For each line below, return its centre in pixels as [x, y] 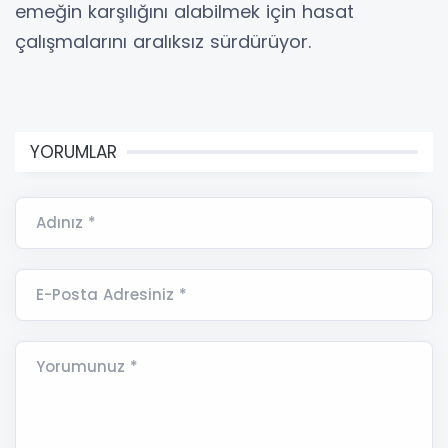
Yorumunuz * [87, 366]
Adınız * [66, 222]
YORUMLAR [73, 151]
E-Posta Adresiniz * [111, 294]
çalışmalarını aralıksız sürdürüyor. [163, 41]
